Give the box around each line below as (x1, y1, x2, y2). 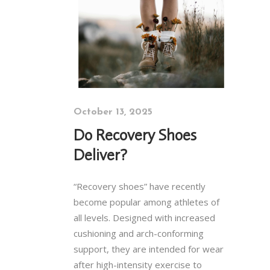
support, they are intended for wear (74, 242, 224, 255)
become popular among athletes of (74, 195, 219, 208)
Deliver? (74, 143, 127, 165)
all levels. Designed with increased (74, 211, 215, 224)
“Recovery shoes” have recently (74, 180, 206, 192)
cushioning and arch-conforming (74, 227, 204, 239)
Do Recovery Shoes (74, 124, 196, 145)
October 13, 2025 (74, 107, 152, 117)
